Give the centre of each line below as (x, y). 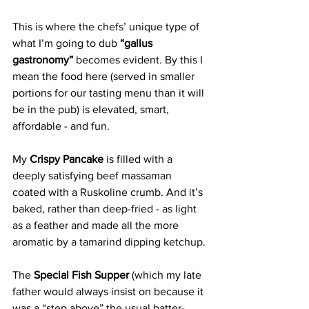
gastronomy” (43, 60)
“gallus (138, 43)
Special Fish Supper (81, 275)
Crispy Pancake (68, 159)
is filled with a (141, 159)
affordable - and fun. (62, 126)
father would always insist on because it (109, 291)
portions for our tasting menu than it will (110, 93)
